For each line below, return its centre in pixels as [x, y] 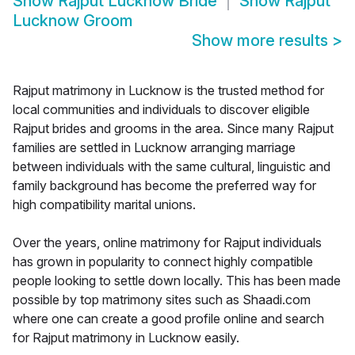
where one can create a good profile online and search [168, 319]
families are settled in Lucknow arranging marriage [154, 148]
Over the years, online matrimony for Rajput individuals [167, 243]
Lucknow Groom [73, 21]
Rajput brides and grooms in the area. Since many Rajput [173, 129]
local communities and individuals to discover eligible [161, 110]
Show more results [262, 41]
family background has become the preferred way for [164, 186]
